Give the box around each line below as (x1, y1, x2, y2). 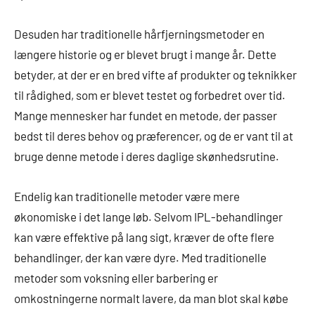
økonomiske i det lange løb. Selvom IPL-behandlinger (14, 209, 283, 224)
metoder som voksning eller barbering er (14, 270, 218, 285)
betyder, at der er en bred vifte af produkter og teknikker (14, 67, 297, 82)
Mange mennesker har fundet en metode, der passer (14, 108, 277, 122)
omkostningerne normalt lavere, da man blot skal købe (14, 290, 288, 305)
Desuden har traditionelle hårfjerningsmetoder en (14, 26, 264, 41)
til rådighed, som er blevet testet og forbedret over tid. (14, 87, 285, 102)
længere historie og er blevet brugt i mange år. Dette (14, 46, 276, 61)
